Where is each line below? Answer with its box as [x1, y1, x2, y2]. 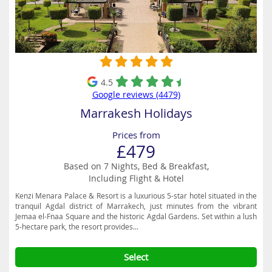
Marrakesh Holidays [80, 105, 192, 121]
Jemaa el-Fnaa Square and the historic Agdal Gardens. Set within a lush [15, 211, 257, 221]
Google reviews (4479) [92, 89, 180, 100]
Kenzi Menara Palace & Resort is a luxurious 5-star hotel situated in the [15, 191, 257, 200]
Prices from [112, 129, 160, 141]
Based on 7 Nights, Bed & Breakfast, [63, 160, 209, 172]
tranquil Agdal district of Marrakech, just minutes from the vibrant [15, 201, 257, 211]
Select [124, 251, 148, 263]
